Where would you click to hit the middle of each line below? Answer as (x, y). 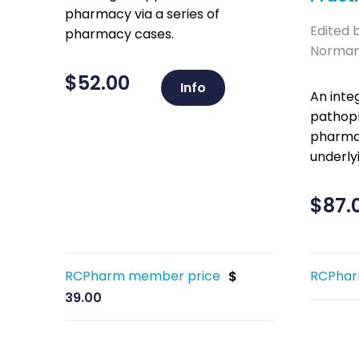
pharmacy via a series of (142, 14)
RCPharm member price (143, 276)
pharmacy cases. (119, 34)
